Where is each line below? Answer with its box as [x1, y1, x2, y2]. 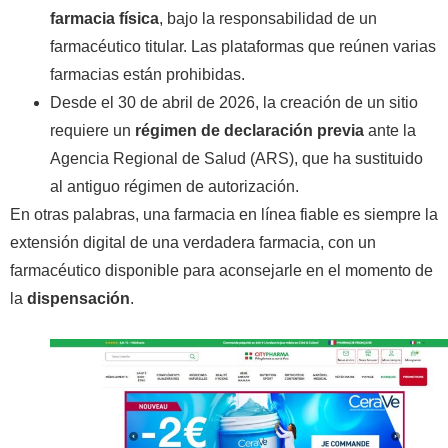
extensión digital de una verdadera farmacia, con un [10, 234, 376, 252]
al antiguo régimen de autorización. [50, 178, 299, 196]
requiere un [50, 122, 135, 140]
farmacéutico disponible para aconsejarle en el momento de [10, 262, 433, 280]
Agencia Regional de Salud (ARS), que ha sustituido [50, 150, 423, 168]
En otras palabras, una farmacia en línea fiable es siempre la [10, 206, 438, 224]
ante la [364, 122, 416, 140]
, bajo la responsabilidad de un [159, 10, 377, 28]
